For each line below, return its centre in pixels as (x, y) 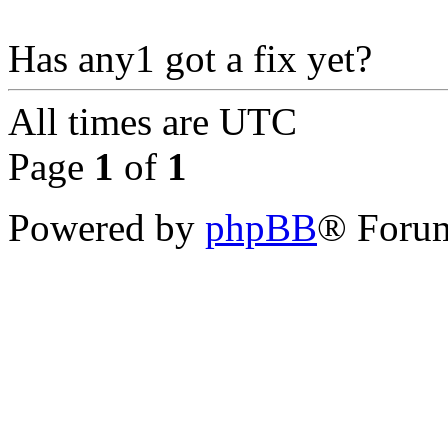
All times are (113, 122)
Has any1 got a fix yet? (190, 59)
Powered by (106, 228)
